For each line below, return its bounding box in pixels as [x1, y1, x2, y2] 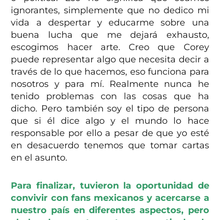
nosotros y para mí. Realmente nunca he [11, 78, 209, 89]
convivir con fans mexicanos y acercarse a [11, 192, 209, 203]
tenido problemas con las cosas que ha [11, 90, 209, 102]
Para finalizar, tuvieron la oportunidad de [11, 180, 209, 191]
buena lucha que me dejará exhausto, [11, 29, 209, 40]
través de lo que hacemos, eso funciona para [11, 66, 209, 77]
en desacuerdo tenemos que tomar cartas [11, 139, 209, 151]
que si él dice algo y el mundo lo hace [11, 115, 209, 126]
